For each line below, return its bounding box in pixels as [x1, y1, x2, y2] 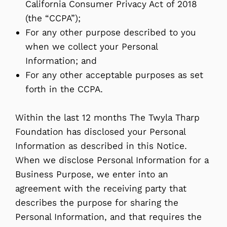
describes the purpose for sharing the [15, 197, 178, 208]
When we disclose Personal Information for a [15, 154, 209, 166]
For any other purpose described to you [25, 26, 196, 38]
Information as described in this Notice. [15, 140, 187, 152]
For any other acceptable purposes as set [25, 69, 203, 81]
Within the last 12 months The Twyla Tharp [15, 111, 200, 123]
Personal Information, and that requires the [15, 211, 202, 222]
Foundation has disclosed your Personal [15, 126, 185, 137]
